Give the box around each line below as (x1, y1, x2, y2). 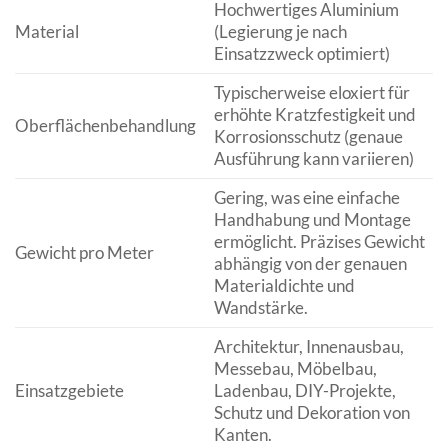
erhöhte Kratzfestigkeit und (213, 104, 416, 125)
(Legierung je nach (213, 21, 347, 42)
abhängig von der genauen (213, 253, 407, 274)
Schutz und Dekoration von (213, 402, 410, 423)
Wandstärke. (213, 297, 308, 318)
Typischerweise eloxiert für (213, 82, 410, 103)
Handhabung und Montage (213, 209, 411, 230)
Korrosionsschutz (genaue (213, 126, 403, 147)
